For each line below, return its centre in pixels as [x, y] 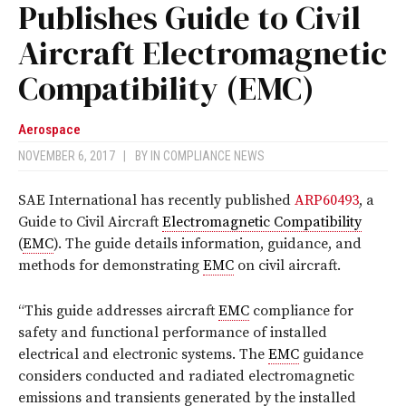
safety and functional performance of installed [173, 333]
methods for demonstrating [111, 266]
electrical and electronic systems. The [143, 355]
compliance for [301, 311]
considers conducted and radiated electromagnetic [186, 377]
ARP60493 [327, 201]
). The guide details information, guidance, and [208, 244]
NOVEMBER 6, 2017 [71, 156]
